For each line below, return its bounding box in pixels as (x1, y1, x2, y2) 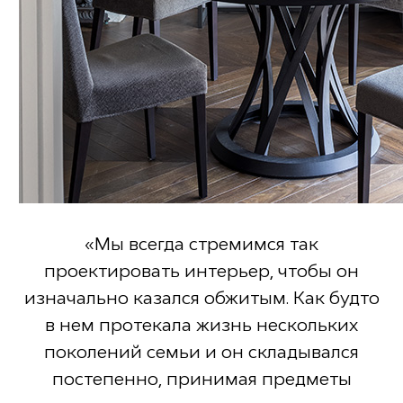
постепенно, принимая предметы (51, 369, 352, 390)
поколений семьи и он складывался (44, 342, 359, 363)
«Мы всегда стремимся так (85, 234, 318, 255)
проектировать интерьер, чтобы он (44, 261, 359, 282)
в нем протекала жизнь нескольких (45, 315, 358, 336)
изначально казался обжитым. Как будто (23, 288, 380, 309)
